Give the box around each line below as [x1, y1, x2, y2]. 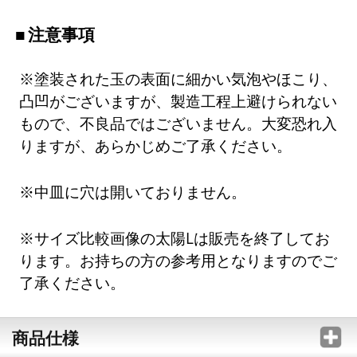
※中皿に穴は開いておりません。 [19, 181, 247, 202]
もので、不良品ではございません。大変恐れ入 [19, 112, 338, 133]
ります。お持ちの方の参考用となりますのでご [19, 249, 338, 270]
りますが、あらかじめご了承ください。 [19, 135, 292, 155]
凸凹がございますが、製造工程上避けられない [19, 90, 338, 111]
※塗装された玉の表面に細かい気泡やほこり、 [19, 68, 338, 88]
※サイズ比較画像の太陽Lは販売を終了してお [19, 227, 331, 248]
